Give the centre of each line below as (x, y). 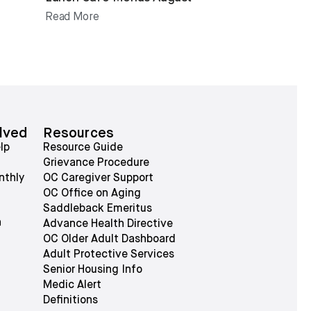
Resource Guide (83, 148)
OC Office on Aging (92, 194)
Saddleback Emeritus (98, 209)
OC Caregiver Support (99, 178)
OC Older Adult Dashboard (110, 239)
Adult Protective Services (109, 255)
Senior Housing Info (93, 270)
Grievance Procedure (96, 163)
